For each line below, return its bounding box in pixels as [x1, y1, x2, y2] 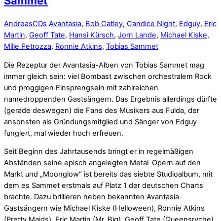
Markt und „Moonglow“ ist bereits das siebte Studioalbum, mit [4, 170, 213, 179]
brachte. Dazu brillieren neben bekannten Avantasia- [4, 192, 183, 202]
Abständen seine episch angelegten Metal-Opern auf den [4, 158, 201, 168]
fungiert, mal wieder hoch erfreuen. [4, 128, 123, 138]
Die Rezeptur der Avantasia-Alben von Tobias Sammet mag [4, 60, 204, 70]
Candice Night [127, 19, 175, 29]
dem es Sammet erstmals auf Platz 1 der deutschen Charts [4, 181, 203, 190]
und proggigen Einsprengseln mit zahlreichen [4, 83, 158, 92]
